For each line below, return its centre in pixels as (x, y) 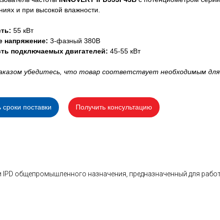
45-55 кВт (124, 51)
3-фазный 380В (74, 41)
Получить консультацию (114, 107)
